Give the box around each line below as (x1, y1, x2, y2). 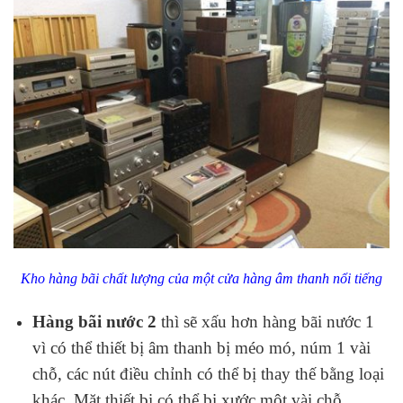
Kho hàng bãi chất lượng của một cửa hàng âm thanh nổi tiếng (21, 270, 382, 286)
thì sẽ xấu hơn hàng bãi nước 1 (156, 311, 374, 331)
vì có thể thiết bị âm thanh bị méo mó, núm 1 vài (31, 337, 371, 357)
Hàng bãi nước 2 (31, 311, 157, 331)
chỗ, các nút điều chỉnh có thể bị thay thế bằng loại (31, 363, 384, 383)
